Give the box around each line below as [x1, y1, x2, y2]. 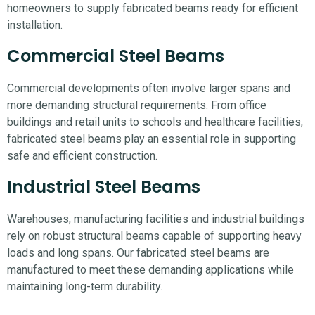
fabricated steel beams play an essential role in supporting [7, 132, 296, 146]
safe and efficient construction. [7, 149, 157, 163]
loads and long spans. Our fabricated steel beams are [7, 246, 269, 260]
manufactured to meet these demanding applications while [7, 263, 294, 277]
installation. [7, 18, 63, 32]
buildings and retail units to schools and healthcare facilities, [7, 115, 303, 129]
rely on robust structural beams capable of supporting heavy [7, 229, 302, 243]
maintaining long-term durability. [7, 280, 162, 294]
